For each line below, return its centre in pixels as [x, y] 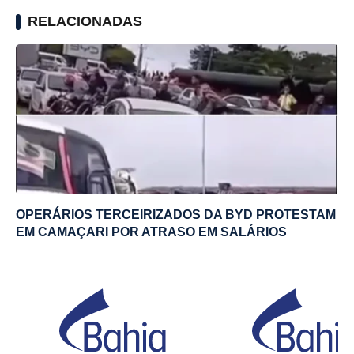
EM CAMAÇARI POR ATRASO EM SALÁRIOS [151, 232]
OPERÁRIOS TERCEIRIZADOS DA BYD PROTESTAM [176, 214]
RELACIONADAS [85, 21]
